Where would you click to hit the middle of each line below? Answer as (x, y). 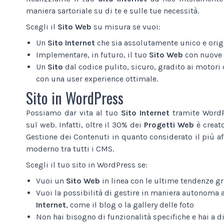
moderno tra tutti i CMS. (70, 148)
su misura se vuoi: (126, 26)
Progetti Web (169, 124)
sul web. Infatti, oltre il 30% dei (85, 124)
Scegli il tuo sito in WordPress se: (87, 164)
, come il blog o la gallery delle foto (130, 204)
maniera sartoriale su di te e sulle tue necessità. (112, 10)
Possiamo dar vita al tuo (73, 112)
